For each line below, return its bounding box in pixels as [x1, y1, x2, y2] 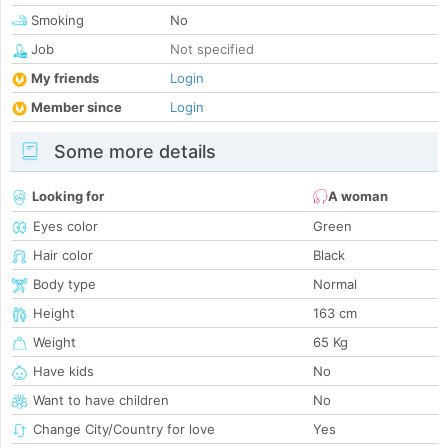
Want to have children [33, 392, 169, 409]
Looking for [32, 188, 104, 205]
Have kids [33, 363, 94, 380]
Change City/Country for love [33, 421, 215, 438]
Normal [313, 276, 357, 293]
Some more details [49, 141, 216, 163]
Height [33, 305, 75, 322]
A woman [328, 188, 388, 205]
